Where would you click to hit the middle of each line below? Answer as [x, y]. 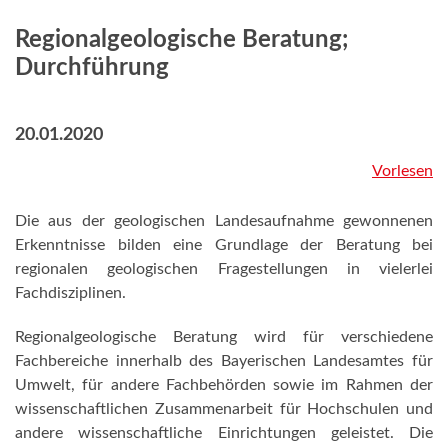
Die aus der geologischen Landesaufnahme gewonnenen [224, 221]
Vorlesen [402, 171]
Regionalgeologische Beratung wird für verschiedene [224, 337]
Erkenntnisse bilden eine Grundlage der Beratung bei [224, 245]
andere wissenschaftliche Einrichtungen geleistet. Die [224, 433]
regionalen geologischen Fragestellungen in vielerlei [224, 269]
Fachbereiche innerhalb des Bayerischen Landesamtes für [224, 361]
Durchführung [92, 68]
